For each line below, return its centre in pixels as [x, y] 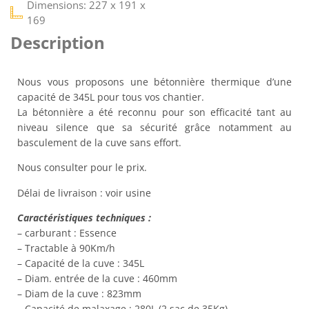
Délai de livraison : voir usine [84, 192]
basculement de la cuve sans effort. [99, 142]
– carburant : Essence [67, 233]
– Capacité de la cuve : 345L [81, 263]
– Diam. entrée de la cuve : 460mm [97, 279]
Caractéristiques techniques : [84, 218]
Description [58, 42]
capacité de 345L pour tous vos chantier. [111, 97]
